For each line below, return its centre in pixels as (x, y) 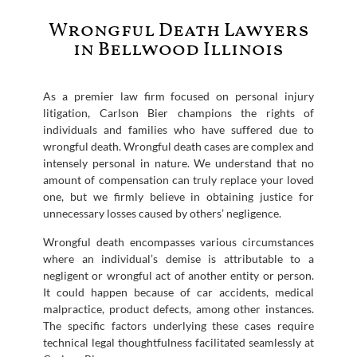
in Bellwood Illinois (178, 50)
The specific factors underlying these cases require (178, 325)
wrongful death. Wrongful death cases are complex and (178, 146)
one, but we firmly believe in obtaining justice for (178, 196)
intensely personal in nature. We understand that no (178, 163)
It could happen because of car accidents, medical (178, 292)
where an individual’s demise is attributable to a (178, 258)
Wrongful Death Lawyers (178, 31)
